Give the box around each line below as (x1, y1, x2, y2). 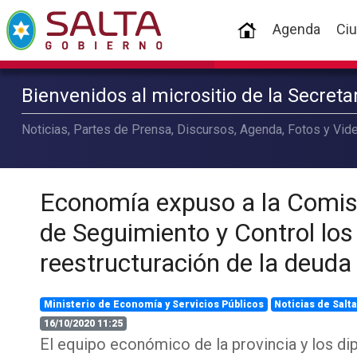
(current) (256, 20, 312, 37)
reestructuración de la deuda (39, 248, 351, 278)
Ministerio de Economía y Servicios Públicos (43, 299, 264, 310)
